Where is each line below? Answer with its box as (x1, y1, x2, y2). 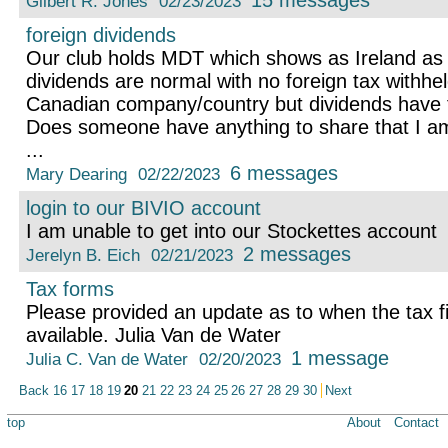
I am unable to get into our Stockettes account (25, 220, 437, 243)
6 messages (230, 162, 339, 185)
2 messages (243, 243, 352, 266)
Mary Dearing (25, 164, 127, 185)
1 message (291, 347, 390, 370)
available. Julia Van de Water (25, 324, 281, 347)
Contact (393, 414, 439, 430)
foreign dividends (25, 24, 176, 47)
